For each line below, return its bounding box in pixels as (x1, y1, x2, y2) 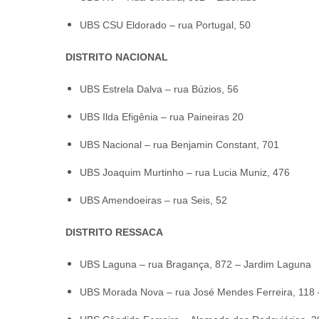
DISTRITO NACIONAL (66, 51, 168, 63)
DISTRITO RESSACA (66, 226, 163, 238)
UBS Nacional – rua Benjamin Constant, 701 (80, 139, 279, 150)
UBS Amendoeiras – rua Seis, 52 (80, 194, 227, 206)
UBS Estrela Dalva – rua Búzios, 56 (80, 83, 239, 95)
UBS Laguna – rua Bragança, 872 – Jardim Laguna (80, 258, 311, 270)
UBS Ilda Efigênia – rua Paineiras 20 (80, 111, 244, 122)
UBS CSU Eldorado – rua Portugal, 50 (80, 19, 251, 31)
